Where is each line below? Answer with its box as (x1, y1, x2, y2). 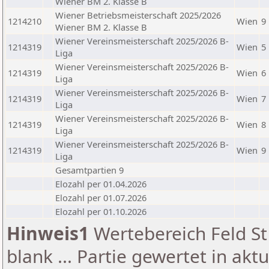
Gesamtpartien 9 (55, 164, 124, 176)
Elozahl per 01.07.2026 (55, 192, 147, 204)
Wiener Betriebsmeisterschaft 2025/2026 (55, 9, 221, 21)
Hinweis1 (7, 221, 89, 246)
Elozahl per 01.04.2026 (55, 178, 147, 190)
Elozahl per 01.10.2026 (55, 205, 147, 217)
